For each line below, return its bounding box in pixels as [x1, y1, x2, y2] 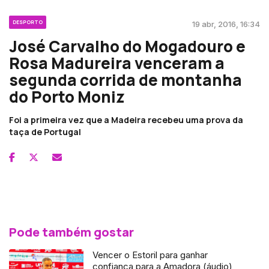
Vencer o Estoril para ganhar [92, 249, 208, 261]
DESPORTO [13, 18, 43, 25]
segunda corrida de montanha [9, 68, 242, 91]
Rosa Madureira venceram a [9, 52, 225, 74]
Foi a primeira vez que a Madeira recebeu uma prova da [9, 113, 243, 125]
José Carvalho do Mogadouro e [9, 35, 246, 57]
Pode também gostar [9, 223, 134, 240]
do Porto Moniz [9, 85, 125, 107]
